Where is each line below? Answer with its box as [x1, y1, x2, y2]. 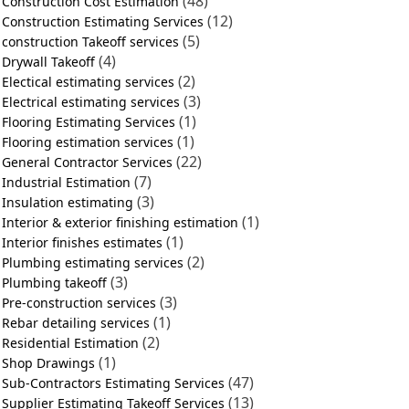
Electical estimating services [2, 73, 174, 90]
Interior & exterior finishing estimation [2, 214, 238, 231]
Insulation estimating [2, 194, 133, 211]
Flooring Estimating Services [2, 113, 175, 131]
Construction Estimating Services [2, 13, 204, 30]
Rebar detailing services [2, 314, 150, 331]
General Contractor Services [2, 153, 173, 171]
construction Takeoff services [2, 33, 179, 50]
